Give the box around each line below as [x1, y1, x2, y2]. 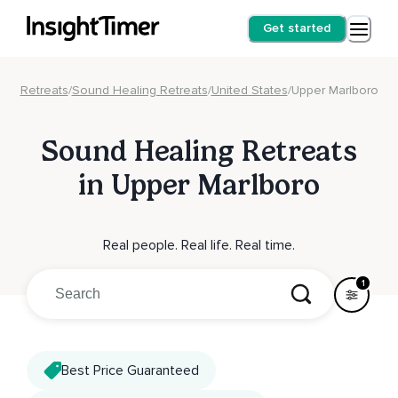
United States [211, 83, 288, 98]
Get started [263, 20, 330, 36]
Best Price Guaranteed [61, 361, 199, 379]
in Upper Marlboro [78, 168, 320, 203]
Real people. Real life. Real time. [103, 235, 295, 254]
